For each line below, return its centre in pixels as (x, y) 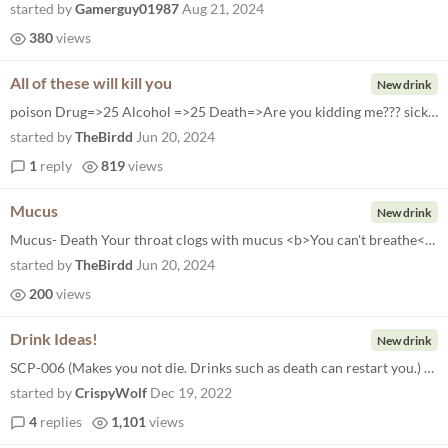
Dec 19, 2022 (191, 392)
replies (59, 421)
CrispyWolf (111, 392)
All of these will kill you (91, 82)
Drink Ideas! (54, 338)
